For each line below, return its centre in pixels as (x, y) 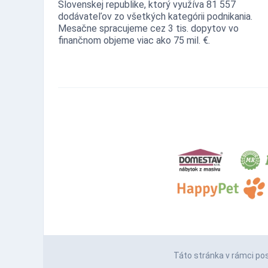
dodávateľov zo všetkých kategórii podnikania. (155, 17)
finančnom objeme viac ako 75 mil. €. (134, 41)
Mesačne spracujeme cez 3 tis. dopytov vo (148, 29)
